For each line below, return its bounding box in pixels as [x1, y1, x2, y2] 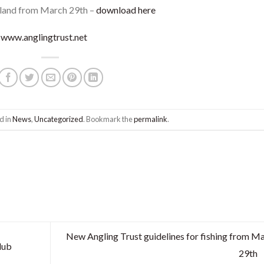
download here [95, 4, 156, 16]
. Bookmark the [82, 114, 134, 124]
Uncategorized [34, 114, 83, 124]
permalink [133, 114, 167, 124]
